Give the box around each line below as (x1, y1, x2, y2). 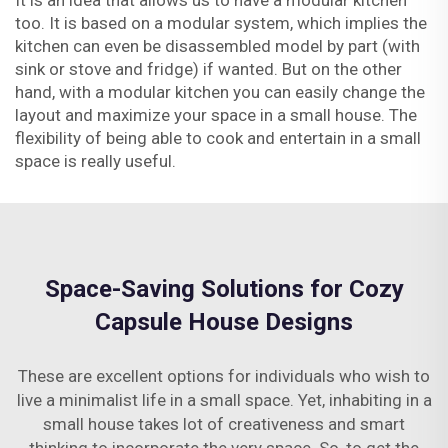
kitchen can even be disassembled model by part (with (15, 36, 420, 56)
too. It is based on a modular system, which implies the (15, 13, 427, 33)
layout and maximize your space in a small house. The (15, 105, 417, 125)
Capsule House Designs (95, 308, 353, 336)
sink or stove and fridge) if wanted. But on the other (15, 59, 402, 79)
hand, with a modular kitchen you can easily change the (15, 82, 425, 102)
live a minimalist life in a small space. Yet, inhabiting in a (16, 390, 432, 410)
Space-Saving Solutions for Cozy (44, 275, 404, 303)
